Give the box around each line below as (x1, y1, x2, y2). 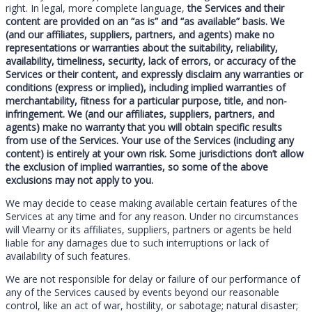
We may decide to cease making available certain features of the (6, 196, 297, 210)
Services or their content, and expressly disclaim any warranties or (6, 67, 303, 81)
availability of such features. (6, 249, 130, 263)
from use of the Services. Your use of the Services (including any (6, 133, 294, 147)
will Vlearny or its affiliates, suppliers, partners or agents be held (6, 222, 292, 236)
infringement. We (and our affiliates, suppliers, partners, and (6, 107, 274, 120)
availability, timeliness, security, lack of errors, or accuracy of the (6, 54, 296, 68)
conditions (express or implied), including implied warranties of (6, 80, 286, 94)
